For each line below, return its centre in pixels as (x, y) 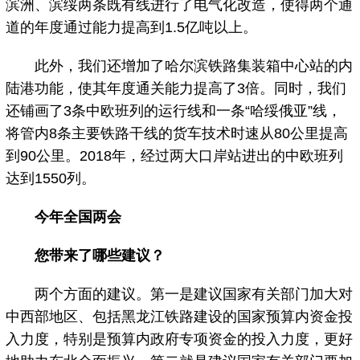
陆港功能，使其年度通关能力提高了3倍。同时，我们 (176, 88)
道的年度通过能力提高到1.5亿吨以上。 (132, 27)
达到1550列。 (51, 178)
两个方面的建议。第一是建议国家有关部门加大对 (180, 294)
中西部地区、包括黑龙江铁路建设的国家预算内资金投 (180, 316)
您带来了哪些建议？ (100, 255)
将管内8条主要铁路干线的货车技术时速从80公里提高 (177, 133)
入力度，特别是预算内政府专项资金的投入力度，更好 (180, 339)
